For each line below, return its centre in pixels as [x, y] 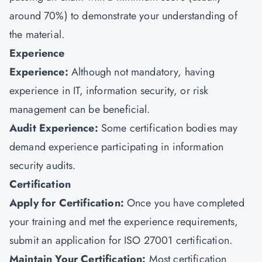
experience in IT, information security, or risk [109, 91]
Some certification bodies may [169, 128]
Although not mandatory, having [143, 72]
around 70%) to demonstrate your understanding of [123, 16]
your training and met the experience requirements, [124, 222]
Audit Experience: [55, 128]
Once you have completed [186, 203]
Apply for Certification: [68, 203]
